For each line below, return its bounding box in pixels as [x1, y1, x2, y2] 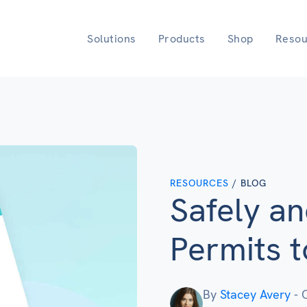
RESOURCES [170, 177, 229, 189]
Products [158, 31, 206, 46]
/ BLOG [229, 177, 267, 189]
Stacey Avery [220, 286, 291, 302]
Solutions [87, 31, 136, 46]
